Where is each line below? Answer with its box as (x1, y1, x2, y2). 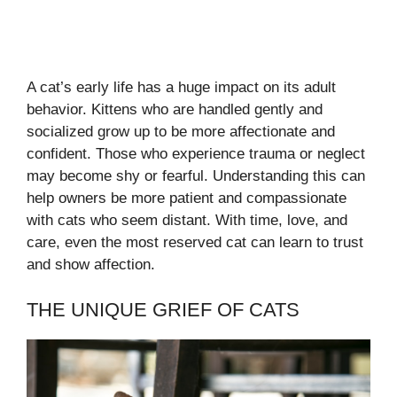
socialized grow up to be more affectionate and (27, 123, 335, 141)
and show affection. (27, 256, 155, 274)
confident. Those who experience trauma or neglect (27, 145, 365, 163)
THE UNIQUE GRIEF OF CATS (27, 298, 300, 321)
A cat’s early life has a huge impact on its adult (27, 79, 336, 97)
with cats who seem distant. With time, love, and (27, 212, 347, 230)
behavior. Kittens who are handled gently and (27, 101, 323, 119)
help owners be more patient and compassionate (27, 190, 346, 207)
